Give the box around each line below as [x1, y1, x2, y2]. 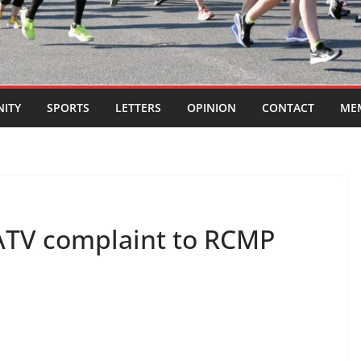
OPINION [187, 100, 236, 116]
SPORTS [47, 100, 89, 116]
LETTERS [115, 100, 161, 116]
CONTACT [262, 100, 314, 116]
